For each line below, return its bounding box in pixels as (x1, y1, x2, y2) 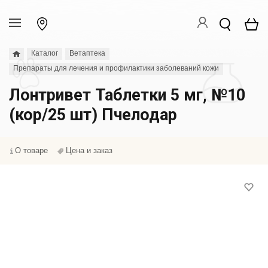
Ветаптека (69, 49, 105, 57)
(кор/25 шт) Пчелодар (9, 105, 177, 124)
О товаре (15, 146, 48, 155)
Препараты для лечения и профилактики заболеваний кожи (13, 64, 219, 72)
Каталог (31, 49, 58, 57)
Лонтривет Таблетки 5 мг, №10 (9, 86, 245, 105)
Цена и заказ (66, 146, 112, 155)
